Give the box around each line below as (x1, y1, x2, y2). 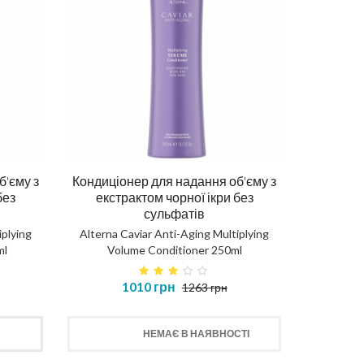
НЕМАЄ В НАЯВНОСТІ (143, 327, 250, 340)
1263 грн (181, 280, 227, 295)
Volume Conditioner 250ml (106, 243, 242, 258)
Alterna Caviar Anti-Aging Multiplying (80, 227, 270, 241)
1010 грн (121, 279, 175, 295)
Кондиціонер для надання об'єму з (72, 173, 277, 189)
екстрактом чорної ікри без (95, 189, 253, 206)
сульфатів (144, 206, 206, 222)
